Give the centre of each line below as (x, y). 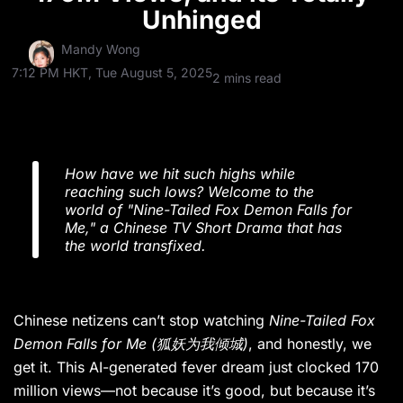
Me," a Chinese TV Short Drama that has (203, 227)
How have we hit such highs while (180, 173)
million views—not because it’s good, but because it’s (194, 390)
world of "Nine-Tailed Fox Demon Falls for (208, 209)
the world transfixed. (135, 245)
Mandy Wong (101, 49)
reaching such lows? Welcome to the (189, 191)
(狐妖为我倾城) (200, 343)
